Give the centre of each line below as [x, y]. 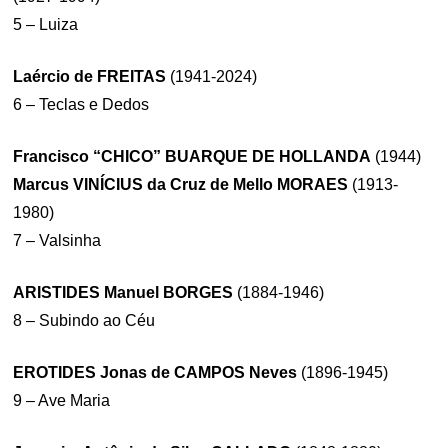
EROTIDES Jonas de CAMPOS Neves [155, 372]
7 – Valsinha [57, 240]
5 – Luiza [46, 24]
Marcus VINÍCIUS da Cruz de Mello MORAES [181, 184]
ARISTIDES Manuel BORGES [123, 292]
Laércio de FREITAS [90, 76]
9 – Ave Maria [62, 400]
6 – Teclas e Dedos [81, 104]
